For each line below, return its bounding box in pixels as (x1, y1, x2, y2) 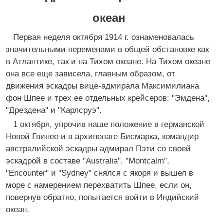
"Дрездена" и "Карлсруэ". (6, 106, 102, 115)
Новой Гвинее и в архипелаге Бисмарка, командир (6, 132, 199, 141)
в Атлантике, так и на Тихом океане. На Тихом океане (6, 57, 210, 66)
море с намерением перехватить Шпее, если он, (6, 181, 192, 190)
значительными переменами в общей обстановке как (6, 45, 209, 54)
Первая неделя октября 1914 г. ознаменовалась (13, 33, 194, 42)
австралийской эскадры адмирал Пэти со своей (6, 144, 191, 153)
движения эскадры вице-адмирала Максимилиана (6, 81, 199, 91)
